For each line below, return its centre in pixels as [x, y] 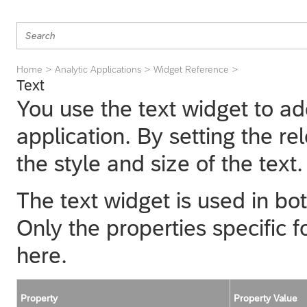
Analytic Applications [98, 69]
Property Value [266, 298]
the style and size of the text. [160, 163]
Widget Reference [191, 69]
